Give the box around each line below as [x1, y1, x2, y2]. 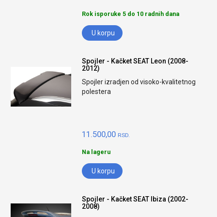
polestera [82, 88, 111, 95]
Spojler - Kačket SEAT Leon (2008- [82, 57, 189, 65]
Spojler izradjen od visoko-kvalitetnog [82, 78, 196, 86]
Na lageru [82, 148, 111, 155]
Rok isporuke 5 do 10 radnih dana [82, 10, 180, 17]
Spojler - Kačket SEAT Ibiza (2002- [82, 195, 189, 203]
